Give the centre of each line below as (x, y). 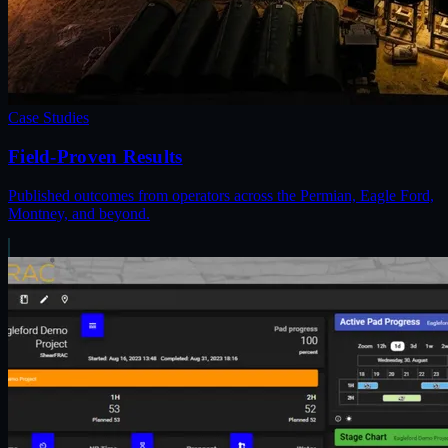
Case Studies (48, 118)
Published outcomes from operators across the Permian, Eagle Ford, (221, 195)
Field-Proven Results (95, 157)
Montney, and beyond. (79, 213)
